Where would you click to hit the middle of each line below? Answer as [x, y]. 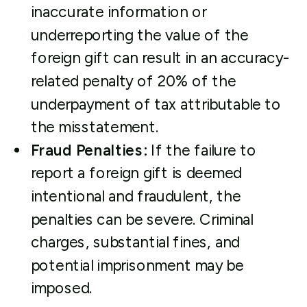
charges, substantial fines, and [135, 242]
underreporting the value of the [139, 35]
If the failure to [201, 150]
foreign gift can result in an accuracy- [160, 58]
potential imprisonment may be [137, 265]
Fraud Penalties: [89, 150]
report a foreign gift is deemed [136, 173]
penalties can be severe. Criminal [142, 219]
